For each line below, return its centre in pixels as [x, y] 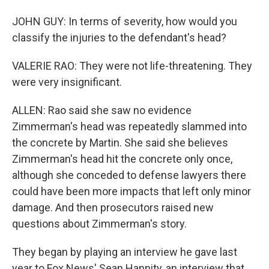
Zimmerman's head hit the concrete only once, [122, 159]
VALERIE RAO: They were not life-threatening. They [132, 66]
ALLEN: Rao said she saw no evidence [102, 110]
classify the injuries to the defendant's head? [119, 38]
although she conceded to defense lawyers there [129, 175]
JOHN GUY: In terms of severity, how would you [125, 21]
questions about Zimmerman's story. [99, 224]
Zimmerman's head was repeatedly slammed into [129, 126]
